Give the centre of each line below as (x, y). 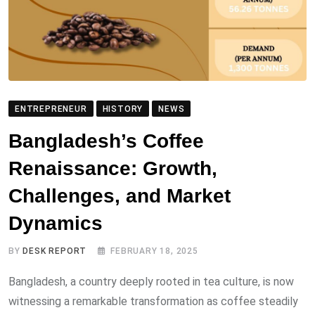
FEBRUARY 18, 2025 (154, 251)
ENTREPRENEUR (51, 109)
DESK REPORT (55, 251)
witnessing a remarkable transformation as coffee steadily (153, 301)
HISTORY (123, 109)
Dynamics (56, 223)
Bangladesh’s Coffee (106, 141)
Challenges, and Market (120, 195)
